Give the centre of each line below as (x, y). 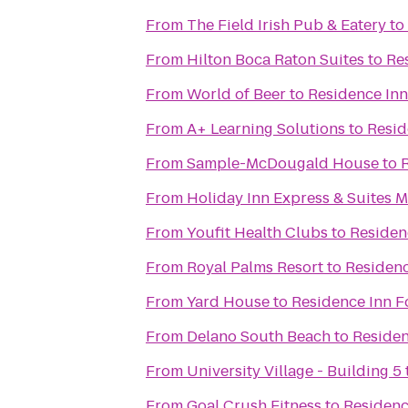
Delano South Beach (259, 337)
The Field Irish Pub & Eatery (286, 25)
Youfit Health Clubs (257, 233)
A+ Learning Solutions (266, 129)
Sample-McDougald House (283, 163)
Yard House (228, 302)
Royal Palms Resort (255, 267)
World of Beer (236, 94)
